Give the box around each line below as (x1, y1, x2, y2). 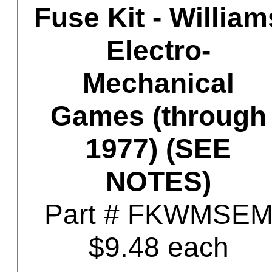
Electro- (106, 35, 211, 66)
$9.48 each (88, 231, 229, 263)
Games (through (50, 100, 267, 132)
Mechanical (83, 67, 234, 99)
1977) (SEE (86, 133, 231, 165)
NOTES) (106, 166, 211, 197)
